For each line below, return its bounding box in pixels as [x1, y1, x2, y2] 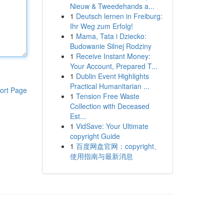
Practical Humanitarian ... [69, 81, 149, 91]
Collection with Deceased [69, 101, 149, 111]
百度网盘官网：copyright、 [75, 141, 161, 151]
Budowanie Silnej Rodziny [69, 41, 151, 51]
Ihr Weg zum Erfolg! [69, 21, 133, 31]
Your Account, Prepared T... [69, 61, 157, 71]
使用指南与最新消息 [69, 151, 133, 161]
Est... [69, 111, 86, 121]
